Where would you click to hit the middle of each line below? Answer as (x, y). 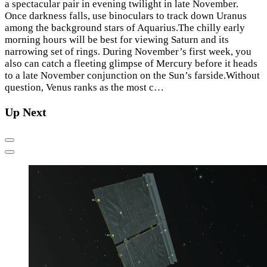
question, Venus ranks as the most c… (84, 88)
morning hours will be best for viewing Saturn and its (117, 40)
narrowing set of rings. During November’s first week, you (128, 52)
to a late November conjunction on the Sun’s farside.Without (132, 76)
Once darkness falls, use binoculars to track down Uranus (126, 16)
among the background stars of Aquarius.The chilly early (125, 28)
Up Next (26, 112)
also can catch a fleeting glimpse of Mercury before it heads (131, 64)
